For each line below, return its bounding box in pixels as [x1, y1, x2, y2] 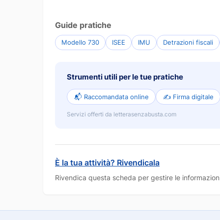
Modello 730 [61, 38, 99, 46]
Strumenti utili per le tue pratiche [67, 72, 183, 82]
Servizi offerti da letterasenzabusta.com [67, 111, 176, 118]
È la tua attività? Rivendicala [55, 158, 160, 168]
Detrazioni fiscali [163, 38, 213, 46]
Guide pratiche [55, 20, 111, 30]
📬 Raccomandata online [74, 92, 149, 101]
